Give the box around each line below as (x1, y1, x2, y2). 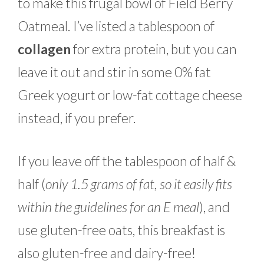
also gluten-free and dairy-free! (18, 245, 196, 262)
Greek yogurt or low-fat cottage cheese (18, 86, 242, 103)
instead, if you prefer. (18, 109, 136, 126)
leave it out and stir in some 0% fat (18, 63, 211, 80)
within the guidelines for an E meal (18, 199, 199, 216)
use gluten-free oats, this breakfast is (18, 222, 225, 239)
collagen (18, 40, 73, 57)
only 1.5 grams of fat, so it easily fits (45, 176, 232, 193)
